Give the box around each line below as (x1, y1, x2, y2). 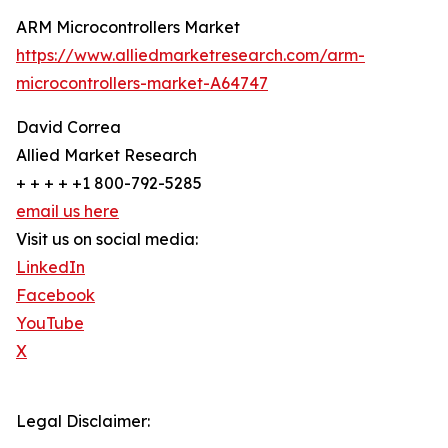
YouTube (16, 313, 84, 334)
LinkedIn (16, 257, 85, 278)
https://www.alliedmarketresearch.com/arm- (16, 45, 365, 66)
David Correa (16, 117, 121, 138)
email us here (16, 201, 119, 222)
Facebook (16, 285, 95, 306)
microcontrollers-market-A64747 (16, 73, 268, 94)
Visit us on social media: (16, 229, 198, 250)
